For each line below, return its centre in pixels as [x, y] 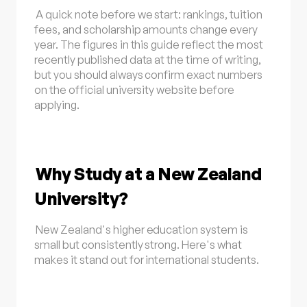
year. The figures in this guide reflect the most [149, 44]
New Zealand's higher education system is [142, 229]
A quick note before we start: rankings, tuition [149, 14]
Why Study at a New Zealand [149, 173]
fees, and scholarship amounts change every [146, 29]
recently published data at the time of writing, [148, 59]
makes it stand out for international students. [147, 259]
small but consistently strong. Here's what [138, 244]
